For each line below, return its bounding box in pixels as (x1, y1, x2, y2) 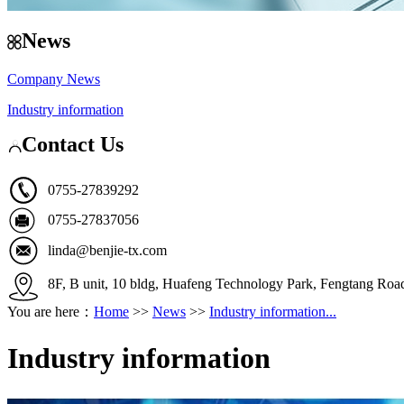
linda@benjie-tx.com (48, 243, 167, 259)
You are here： (7, 304, 94, 320)
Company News (7, 70, 100, 87)
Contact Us (22, 132, 124, 156)
